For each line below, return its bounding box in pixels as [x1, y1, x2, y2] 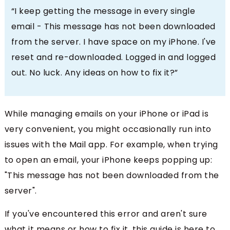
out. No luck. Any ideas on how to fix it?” [11, 67, 178, 79]
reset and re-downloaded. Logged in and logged [11, 51, 216, 64]
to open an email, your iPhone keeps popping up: [4, 154, 213, 166]
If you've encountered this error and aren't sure [4, 208, 207, 220]
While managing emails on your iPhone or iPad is [4, 108, 209, 120]
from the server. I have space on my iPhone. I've [11, 36, 216, 48]
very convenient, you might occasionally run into [4, 123, 212, 136]
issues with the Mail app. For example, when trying [4, 139, 218, 151]
